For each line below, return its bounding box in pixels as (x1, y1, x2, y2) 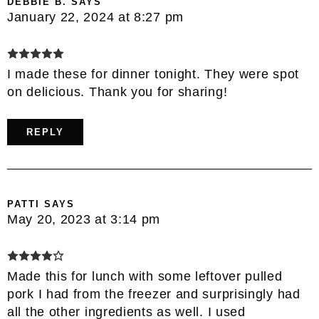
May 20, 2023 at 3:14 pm (7, 211, 161, 226)
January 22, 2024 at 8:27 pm (7, 9, 184, 24)
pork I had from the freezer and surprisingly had (7, 286, 300, 301)
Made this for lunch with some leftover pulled (7, 268, 283, 283)
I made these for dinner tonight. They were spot (7, 66, 299, 81)
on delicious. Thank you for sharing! (7, 84, 228, 99)
